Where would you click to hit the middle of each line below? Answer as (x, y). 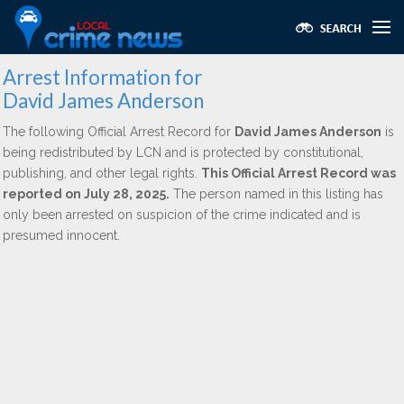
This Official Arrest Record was (298, 173)
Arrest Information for (102, 77)
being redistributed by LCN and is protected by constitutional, (183, 152)
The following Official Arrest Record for (119, 132)
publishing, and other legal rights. (102, 173)
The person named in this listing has (276, 194)
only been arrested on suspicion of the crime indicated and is (182, 215)
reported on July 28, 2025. (86, 194)
